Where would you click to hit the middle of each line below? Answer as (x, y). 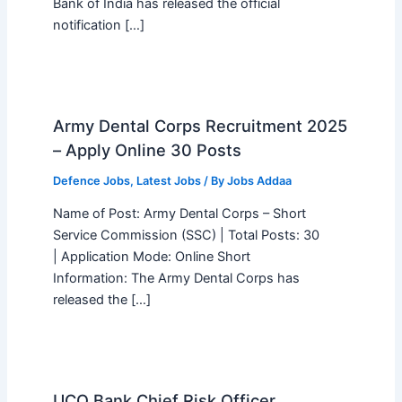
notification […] (98, 25)
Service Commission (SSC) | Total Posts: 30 (186, 236)
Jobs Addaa (259, 180)
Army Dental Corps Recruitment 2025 (200, 125)
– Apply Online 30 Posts (147, 149)
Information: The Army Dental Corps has (176, 279)
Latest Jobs (168, 180)
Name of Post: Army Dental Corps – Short (179, 214)
